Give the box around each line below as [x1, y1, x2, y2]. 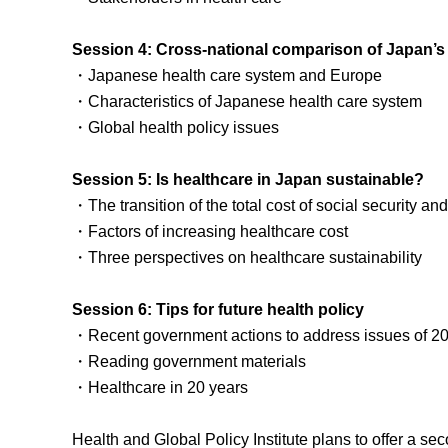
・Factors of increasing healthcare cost [72, 222, 348, 240]
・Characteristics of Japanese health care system [72, 92, 422, 110]
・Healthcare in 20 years [72, 378, 248, 396]
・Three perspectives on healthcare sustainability [72, 248, 422, 266]
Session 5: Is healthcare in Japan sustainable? [72, 170, 424, 188]
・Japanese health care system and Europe [72, 66, 382, 84]
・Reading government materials [72, 352, 306, 370]
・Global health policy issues [72, 118, 279, 136]
